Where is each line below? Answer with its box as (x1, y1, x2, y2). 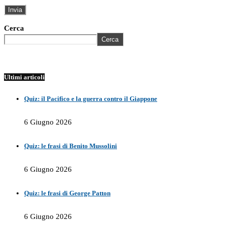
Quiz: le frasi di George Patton (24, 189, 110, 197)
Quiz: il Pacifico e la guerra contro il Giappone (24, 95, 157, 103)
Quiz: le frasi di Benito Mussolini (24, 142, 117, 150)
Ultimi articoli (4, 73, 45, 81)
